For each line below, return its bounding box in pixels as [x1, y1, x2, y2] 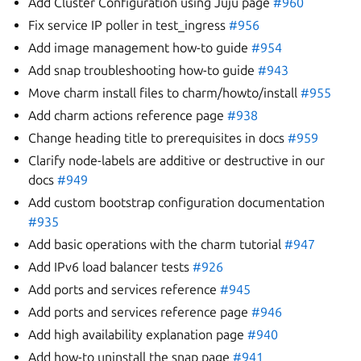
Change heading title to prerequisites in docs [28, 131, 288, 145]
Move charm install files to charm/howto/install [28, 85, 301, 100]
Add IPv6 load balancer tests [28, 259, 193, 274]
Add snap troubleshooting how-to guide [28, 63, 259, 77]
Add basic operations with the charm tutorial [28, 237, 285, 251]
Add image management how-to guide [28, 40, 252, 55]
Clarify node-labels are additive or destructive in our [28, 153, 326, 168]
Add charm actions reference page [28, 108, 228, 122]
